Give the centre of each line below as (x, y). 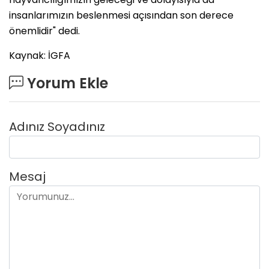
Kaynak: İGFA (40, 55)
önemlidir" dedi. (44, 31)
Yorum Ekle (66, 83)
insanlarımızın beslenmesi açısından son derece (121, 15)
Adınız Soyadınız (57, 126)
